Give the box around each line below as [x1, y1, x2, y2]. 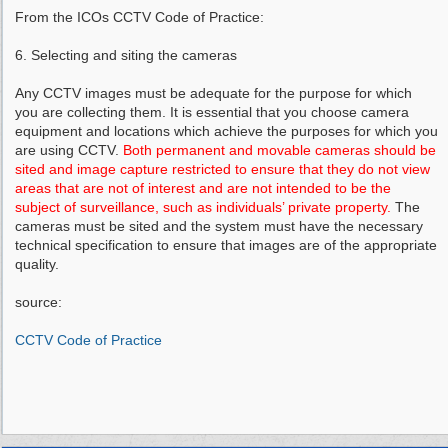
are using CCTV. [15, 142, 123, 158]
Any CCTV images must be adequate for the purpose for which [15, 85, 412, 101]
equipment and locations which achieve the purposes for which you [15, 123, 438, 139]
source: [15, 294, 62, 310]
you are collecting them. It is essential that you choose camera [15, 104, 409, 120]
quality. [15, 256, 59, 272]
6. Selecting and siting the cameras [15, 47, 237, 63]
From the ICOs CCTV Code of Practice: [15, 9, 264, 25]
